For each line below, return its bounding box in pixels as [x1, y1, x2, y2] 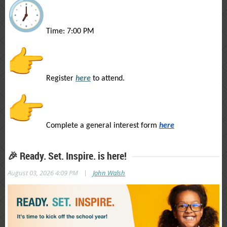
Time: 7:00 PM [44, 27, 94, 35]
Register [44, 74, 73, 83]
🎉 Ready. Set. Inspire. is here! [8, 148, 127, 163]
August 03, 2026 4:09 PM [8, 168, 78, 177]
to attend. [93, 74, 125, 83]
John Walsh [93, 168, 125, 177]
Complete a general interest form [44, 121, 159, 130]
